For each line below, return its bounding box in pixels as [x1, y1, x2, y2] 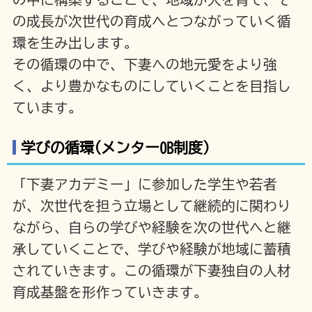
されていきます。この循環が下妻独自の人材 [12, 264, 291, 278]
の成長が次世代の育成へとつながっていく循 [12, 14, 291, 28]
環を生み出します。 [12, 36, 138, 49]
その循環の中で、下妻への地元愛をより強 [12, 57, 277, 71]
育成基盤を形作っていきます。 [12, 286, 208, 299]
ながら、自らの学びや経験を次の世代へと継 [12, 221, 291, 235]
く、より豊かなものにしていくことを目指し [12, 79, 291, 93]
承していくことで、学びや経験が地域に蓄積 [12, 242, 291, 256]
